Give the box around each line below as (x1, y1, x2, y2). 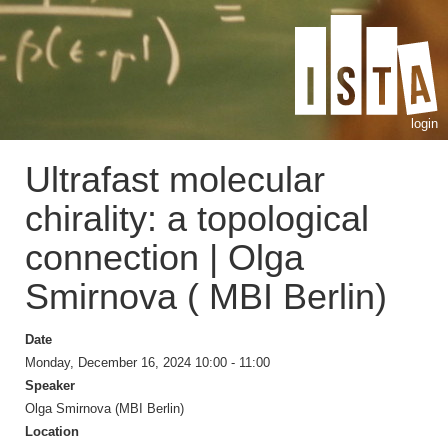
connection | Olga (25, 237, 304, 278)
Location (25, 424, 79, 439)
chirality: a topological (25, 198, 369, 239)
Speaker (25, 378, 75, 393)
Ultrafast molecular (25, 159, 325, 200)
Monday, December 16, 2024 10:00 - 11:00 (25, 355, 270, 370)
